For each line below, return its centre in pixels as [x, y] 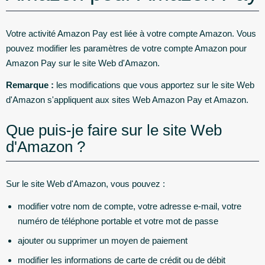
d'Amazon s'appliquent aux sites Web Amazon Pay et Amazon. [127, 100]
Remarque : [30, 85]
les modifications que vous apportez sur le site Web [154, 85]
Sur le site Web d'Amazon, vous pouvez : [85, 184]
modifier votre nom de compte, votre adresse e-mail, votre [130, 206]
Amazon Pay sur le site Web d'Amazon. [83, 63]
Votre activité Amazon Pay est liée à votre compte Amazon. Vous [131, 33]
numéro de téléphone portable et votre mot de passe [118, 221]
